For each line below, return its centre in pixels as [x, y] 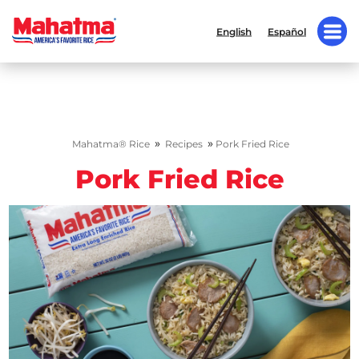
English [234, 31]
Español [287, 31]
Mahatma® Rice [111, 144]
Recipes [184, 144]
